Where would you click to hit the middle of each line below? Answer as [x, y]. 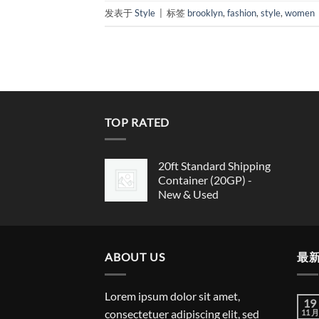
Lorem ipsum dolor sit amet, [172, 296]
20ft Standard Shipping [214, 166]
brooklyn [205, 13]
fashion [242, 13]
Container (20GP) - [205, 180]
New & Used [188, 194]
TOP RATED [137, 122]
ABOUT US [135, 257]
